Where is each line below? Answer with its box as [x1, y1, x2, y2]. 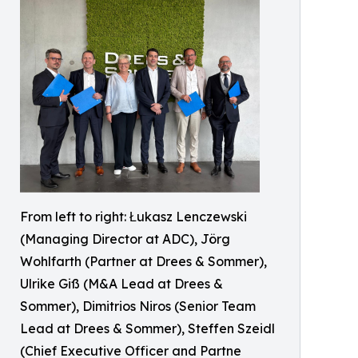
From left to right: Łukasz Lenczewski [20, 208, 247, 225]
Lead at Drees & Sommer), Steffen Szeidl [20, 320, 275, 336]
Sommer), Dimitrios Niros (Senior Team [20, 297, 256, 314]
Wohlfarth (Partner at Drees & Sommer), [20, 253, 267, 269]
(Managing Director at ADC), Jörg [20, 230, 230, 247]
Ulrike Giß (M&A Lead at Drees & [20, 275, 223, 292]
